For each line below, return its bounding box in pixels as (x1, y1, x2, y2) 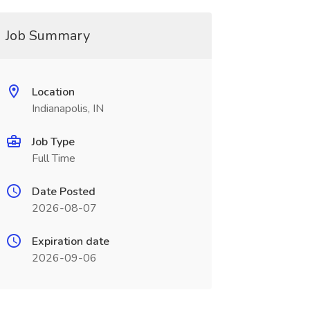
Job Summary (5, 26, 90, 45)
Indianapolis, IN (31, 101, 104, 116)
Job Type (31, 134, 75, 149)
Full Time (31, 151, 75, 166)
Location (31, 84, 75, 100)
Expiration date (31, 234, 109, 249)
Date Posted (31, 184, 95, 199)
